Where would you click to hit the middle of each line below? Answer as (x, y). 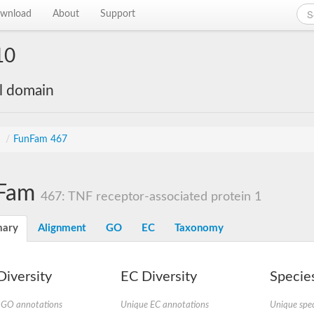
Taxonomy (199, 228)
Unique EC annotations (164, 305)
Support (118, 14)
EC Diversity (158, 277)
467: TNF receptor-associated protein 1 (151, 197)
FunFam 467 (40, 139)
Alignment (62, 228)
